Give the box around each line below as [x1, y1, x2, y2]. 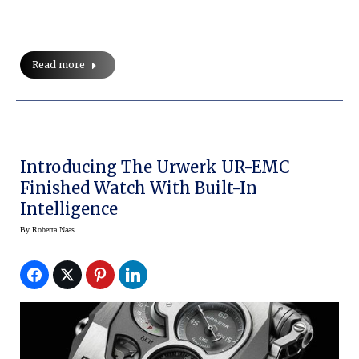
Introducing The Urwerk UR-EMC [20, 157, 221, 178]
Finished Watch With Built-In [20, 178, 259, 199]
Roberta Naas [32, 225, 75, 235]
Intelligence [20, 199, 118, 220]
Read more [32, 58, 85, 71]
